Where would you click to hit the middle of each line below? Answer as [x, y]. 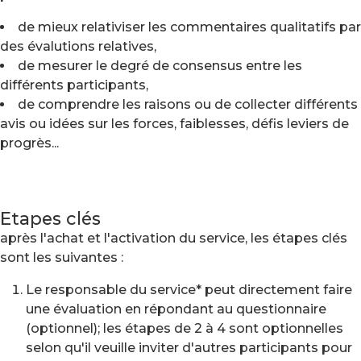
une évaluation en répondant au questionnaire [176, 309]
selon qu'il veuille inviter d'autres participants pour [189, 348]
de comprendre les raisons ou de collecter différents [188, 104]
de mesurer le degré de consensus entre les [160, 66]
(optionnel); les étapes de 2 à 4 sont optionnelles [185, 328]
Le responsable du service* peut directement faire [189, 290]
